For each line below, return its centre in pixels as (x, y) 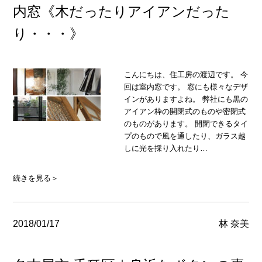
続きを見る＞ (36, 178)
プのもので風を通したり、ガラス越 (185, 136)
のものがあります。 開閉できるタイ (186, 123)
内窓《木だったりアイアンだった (122, 11)
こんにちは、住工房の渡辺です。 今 (186, 74)
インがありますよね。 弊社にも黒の (186, 99)
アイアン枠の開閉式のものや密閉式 (185, 111)
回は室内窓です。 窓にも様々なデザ (186, 87)
